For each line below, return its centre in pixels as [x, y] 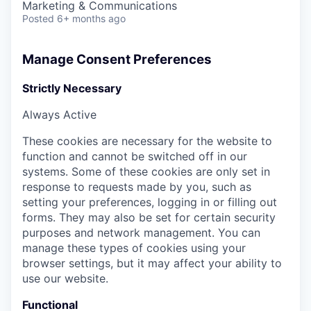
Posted [38, 18]
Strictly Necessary [72, 88]
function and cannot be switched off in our [135, 156]
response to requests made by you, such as [137, 186]
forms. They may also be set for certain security [149, 217]
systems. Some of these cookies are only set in [146, 171]
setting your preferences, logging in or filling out [150, 202]
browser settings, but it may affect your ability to [152, 263]
